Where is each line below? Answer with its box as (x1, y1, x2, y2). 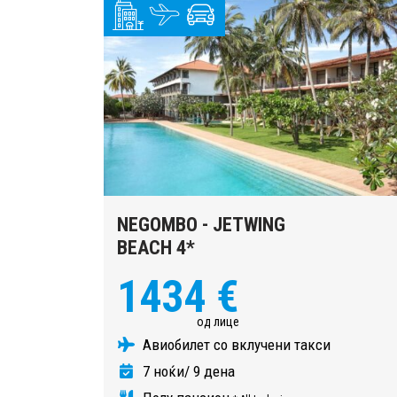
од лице (197, 314, 239, 329)
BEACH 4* (117, 236, 195, 259)
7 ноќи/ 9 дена (139, 362, 235, 380)
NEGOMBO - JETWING (117, 213, 285, 236)
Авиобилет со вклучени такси (139, 335, 331, 354)
